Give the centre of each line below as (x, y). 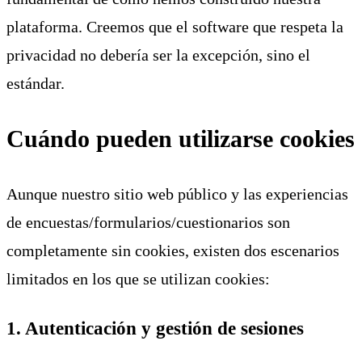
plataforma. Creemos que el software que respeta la (175, 27)
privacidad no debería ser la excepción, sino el (158, 55)
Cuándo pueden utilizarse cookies (181, 139)
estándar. (36, 84)
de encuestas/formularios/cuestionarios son (148, 222)
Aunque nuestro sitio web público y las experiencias (177, 194)
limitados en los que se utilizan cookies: (138, 278)
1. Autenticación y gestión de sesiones (155, 328)
